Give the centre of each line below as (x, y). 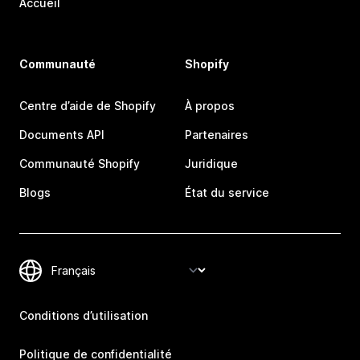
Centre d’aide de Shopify (88, 106)
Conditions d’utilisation (84, 316)
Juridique (211, 164)
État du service (227, 193)
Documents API (62, 135)
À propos (210, 106)
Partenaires (217, 135)
